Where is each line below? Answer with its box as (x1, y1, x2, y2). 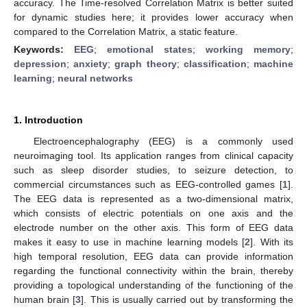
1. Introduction (14, 114, 83, 125)
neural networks (58, 72, 133, 84)
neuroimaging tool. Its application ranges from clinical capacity (14, 149, 293, 161)
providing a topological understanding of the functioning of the (14, 279, 293, 291)
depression (14, 58, 66, 69)
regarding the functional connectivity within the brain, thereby (14, 265, 293, 276)
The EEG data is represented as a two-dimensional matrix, (14, 193, 293, 204)
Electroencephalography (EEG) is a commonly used (33, 135, 293, 147)
